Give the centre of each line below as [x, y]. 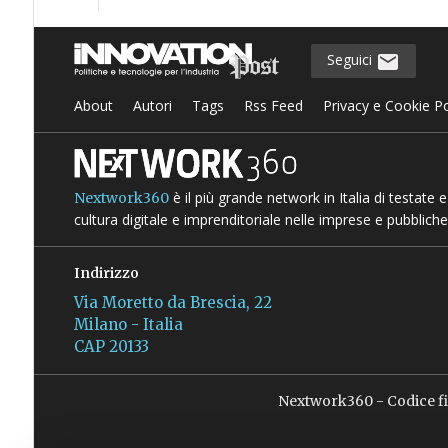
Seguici [351, 60]
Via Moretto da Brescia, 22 [172, 302]
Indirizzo [106, 273]
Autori [152, 105]
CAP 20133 [111, 346]
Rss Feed [273, 105]
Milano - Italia [128, 324]
